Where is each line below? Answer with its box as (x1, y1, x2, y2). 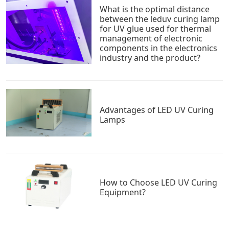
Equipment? (100, 187, 146, 198)
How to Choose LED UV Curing (100, 177, 218, 189)
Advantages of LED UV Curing (100, 104, 214, 116)
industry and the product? (100, 52, 201, 63)
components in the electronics (100, 42, 218, 54)
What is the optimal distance (100, 3, 210, 15)
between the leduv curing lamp (100, 13, 220, 25)
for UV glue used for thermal (100, 22, 212, 34)
